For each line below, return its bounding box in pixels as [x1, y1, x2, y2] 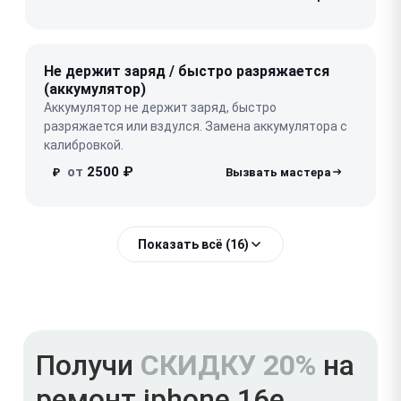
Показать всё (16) [138, 236, 249, 252]
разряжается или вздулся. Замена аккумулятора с [44, 118, 347, 133]
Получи [36, 347, 141, 382]
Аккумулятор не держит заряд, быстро [44, 99, 277, 115]
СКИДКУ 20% [141, 347, 316, 382]
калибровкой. [44, 137, 124, 152]
